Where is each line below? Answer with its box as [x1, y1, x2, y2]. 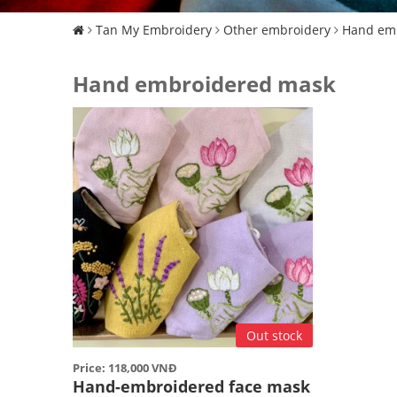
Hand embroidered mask [73, 69, 336, 98]
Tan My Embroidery [96, 21, 212, 38]
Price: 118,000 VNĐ [73, 359, 177, 376]
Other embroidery [223, 21, 331, 38]
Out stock [245, 326, 302, 344]
